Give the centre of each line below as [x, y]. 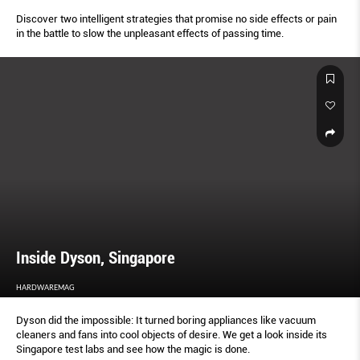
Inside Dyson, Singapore [96, 258]
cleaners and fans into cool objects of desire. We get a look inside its [172, 334]
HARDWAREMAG [45, 287]
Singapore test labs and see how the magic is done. [133, 349]
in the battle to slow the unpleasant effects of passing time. [150, 34]
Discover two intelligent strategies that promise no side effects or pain [176, 19]
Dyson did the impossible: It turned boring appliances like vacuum [166, 320]
